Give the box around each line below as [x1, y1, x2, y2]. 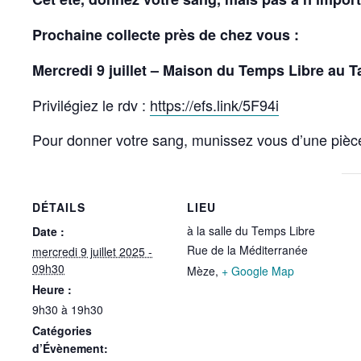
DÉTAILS [32, 199, 85, 215]
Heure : [32, 281, 72, 297]
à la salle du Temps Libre [187, 222, 315, 239]
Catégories [32, 322, 92, 338]
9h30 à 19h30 [32, 301, 103, 317]
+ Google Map [222, 263, 294, 279]
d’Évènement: [32, 340, 108, 356]
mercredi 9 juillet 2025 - [32, 243, 152, 259]
